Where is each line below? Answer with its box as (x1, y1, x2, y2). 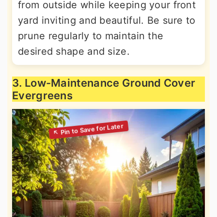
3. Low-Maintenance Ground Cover (12, 77, 196, 89)
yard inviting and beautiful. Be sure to (18, 15, 196, 26)
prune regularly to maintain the (18, 30, 164, 42)
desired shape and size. (18, 46, 130, 57)
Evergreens (12, 89, 73, 102)
